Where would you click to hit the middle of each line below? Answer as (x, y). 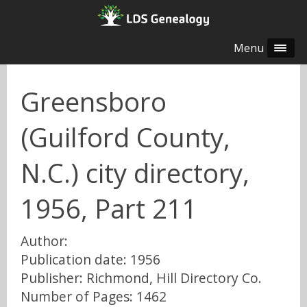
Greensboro (94, 102)
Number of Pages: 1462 (94, 296)
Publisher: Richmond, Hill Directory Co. (141, 278)
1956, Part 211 (109, 209)
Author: (44, 241)
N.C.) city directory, (135, 173)
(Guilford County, (125, 137)
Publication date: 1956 (90, 259)
